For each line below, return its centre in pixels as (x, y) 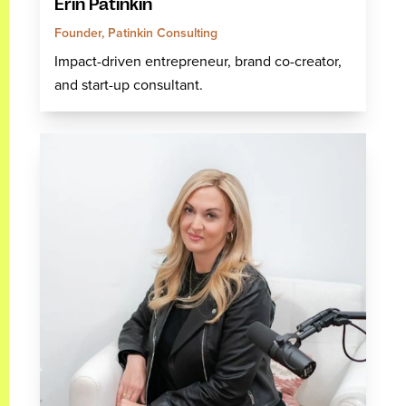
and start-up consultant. (129, 85)
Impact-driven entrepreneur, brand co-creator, (198, 61)
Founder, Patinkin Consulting (136, 33)
